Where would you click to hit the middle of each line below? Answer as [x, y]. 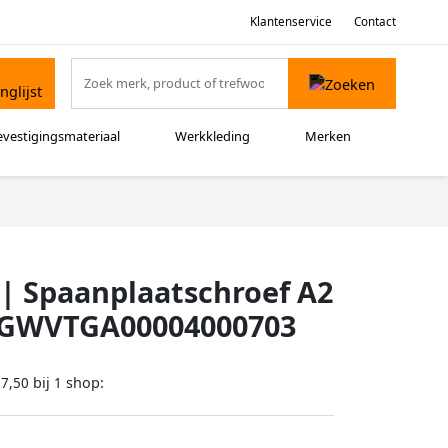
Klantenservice [290, 21]
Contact [375, 21]
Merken [328, 136]
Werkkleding [213, 136]
